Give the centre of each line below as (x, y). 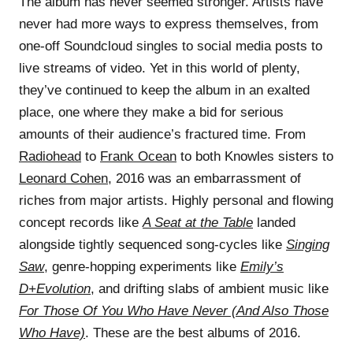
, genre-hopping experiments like (142, 266)
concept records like (81, 222)
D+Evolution (55, 288)
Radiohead (50, 156)
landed (274, 222)
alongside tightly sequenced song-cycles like (152, 244)
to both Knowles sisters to (255, 156)
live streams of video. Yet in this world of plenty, (160, 68)
